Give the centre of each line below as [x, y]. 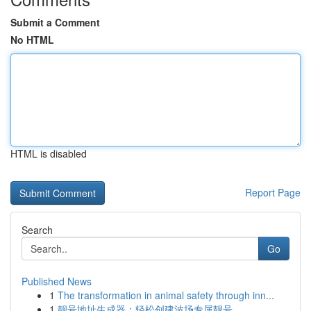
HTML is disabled [49, 153]
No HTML [32, 40]
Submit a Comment [55, 22]
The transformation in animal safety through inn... [166, 295]
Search [37, 230]
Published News [57, 281]
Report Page [273, 192]
